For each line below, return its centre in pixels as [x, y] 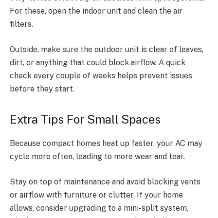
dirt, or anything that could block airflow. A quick [98, 62]
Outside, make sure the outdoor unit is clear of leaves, [107, 49]
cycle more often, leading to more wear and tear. [98, 157]
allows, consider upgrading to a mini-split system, [99, 208]
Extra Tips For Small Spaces [85, 119]
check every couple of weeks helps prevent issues [101, 75]
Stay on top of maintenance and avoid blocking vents [105, 182]
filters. [22, 24]
